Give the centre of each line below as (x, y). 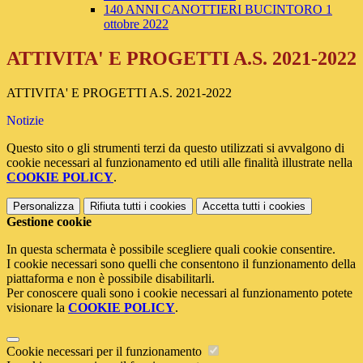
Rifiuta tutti (115, 207)
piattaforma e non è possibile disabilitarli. (111, 279)
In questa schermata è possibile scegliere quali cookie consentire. (171, 250)
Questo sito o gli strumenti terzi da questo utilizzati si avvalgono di (175, 148)
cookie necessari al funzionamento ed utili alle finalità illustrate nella (179, 163)
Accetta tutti (231, 207)
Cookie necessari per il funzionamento (106, 352)
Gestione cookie (49, 222)
